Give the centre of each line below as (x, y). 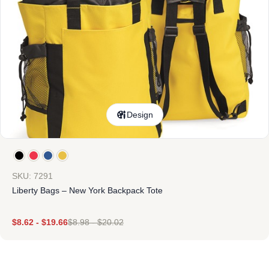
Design (140, 115)
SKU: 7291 (32, 176)
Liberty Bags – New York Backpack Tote (87, 190)
